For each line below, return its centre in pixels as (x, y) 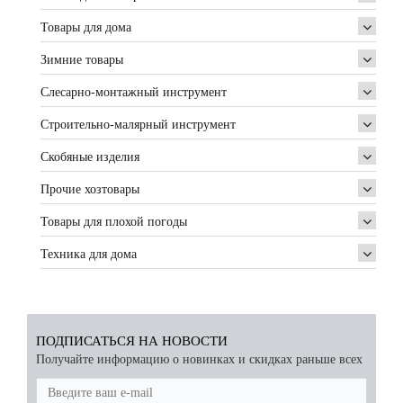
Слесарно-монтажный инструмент (134, 92)
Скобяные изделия (90, 157)
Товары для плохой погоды (114, 222)
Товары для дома (86, 27)
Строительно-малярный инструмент (138, 125)
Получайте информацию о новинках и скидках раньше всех (199, 359)
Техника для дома (89, 254)
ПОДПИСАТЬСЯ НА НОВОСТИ (132, 341)
